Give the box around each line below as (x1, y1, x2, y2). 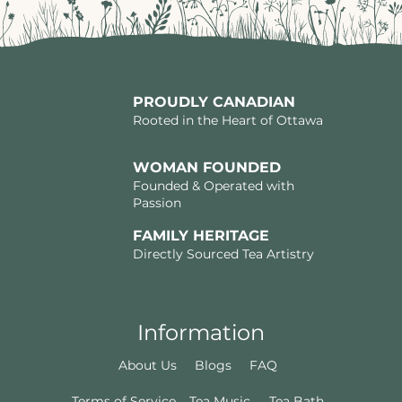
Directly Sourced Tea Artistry (132, 246, 314, 263)
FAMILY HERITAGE (132, 227, 269, 245)
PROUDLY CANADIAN (132, 93, 295, 111)
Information (136, 319, 265, 346)
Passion (132, 195, 181, 212)
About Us (118, 357, 178, 374)
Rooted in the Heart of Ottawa (132, 112, 323, 129)
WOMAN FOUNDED (132, 159, 281, 177)
